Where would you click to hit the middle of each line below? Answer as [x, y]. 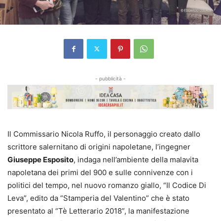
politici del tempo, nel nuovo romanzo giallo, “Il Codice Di [107, 185]
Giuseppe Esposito [40, 159]
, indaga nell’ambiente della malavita [136, 159]
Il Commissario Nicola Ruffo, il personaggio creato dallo [104, 134]
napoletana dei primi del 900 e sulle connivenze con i [100, 172]
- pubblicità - [110, 78]
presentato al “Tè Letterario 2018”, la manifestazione [98, 211]
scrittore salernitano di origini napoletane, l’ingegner [99, 147]
